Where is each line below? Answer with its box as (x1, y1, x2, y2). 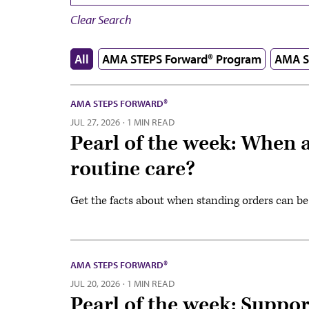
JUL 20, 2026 (70, 277, 120, 290)
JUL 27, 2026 (70, 115, 120, 128)
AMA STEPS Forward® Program (102, 50, 261, 67)
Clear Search (70, 11, 132, 28)
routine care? (70, 155, 195, 183)
